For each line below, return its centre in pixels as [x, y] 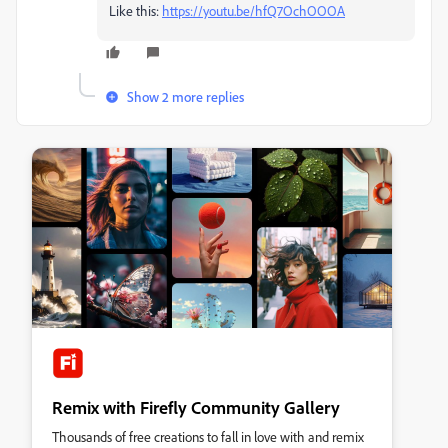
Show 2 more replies [185, 96]
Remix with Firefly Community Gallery [196, 406]
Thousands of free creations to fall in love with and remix [208, 436]
